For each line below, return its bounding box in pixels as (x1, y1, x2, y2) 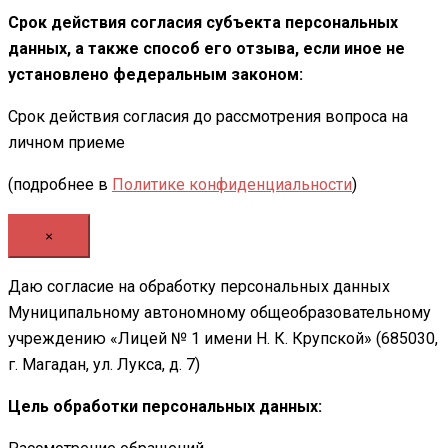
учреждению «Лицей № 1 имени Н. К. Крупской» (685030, (8, 329, 438, 349)
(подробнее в (8, 175, 112, 195)
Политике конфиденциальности (112, 175, 352, 195)
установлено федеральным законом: (8, 65, 303, 85)
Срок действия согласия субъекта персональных (8, 13, 398, 33)
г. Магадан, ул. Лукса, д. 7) (8, 355, 200, 375)
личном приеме (8, 133, 125, 153)
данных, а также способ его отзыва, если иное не (8, 39, 405, 59)
